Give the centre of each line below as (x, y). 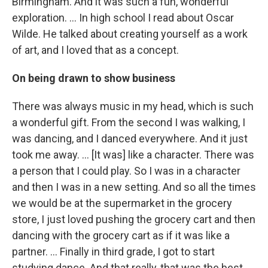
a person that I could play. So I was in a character (126, 171)
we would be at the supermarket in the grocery (122, 203)
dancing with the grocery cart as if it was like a (121, 236)
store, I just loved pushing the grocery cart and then (134, 220)
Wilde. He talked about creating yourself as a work (130, 34)
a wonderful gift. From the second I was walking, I (129, 123)
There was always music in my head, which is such (133, 106)
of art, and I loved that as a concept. (95, 50)
